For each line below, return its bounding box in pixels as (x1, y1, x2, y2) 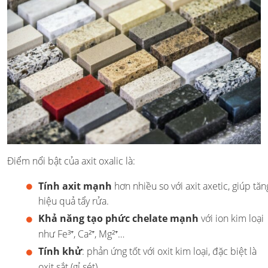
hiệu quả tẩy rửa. (38, 194, 109, 208)
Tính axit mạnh (38, 179, 112, 193)
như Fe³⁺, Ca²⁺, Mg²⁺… (38, 227, 124, 241)
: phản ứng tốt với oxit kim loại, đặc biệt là (82, 245, 257, 258)
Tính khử (38, 245, 82, 258)
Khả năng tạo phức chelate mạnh (38, 212, 199, 226)
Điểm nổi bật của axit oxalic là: (7, 154, 135, 167)
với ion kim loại (199, 212, 264, 226)
